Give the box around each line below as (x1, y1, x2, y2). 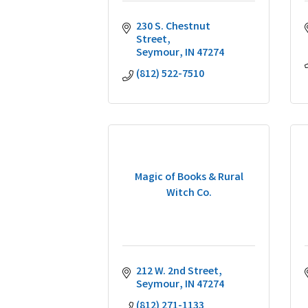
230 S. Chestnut (136, 19, 210, 35)
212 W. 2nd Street (136, 264, 219, 280)
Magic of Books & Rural (134, 169, 243, 186)
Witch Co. (166, 185, 212, 201)
